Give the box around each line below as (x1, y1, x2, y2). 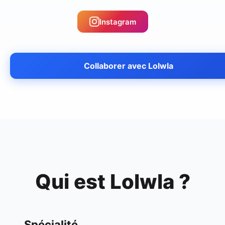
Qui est (35, 169, 110, 194)
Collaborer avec (84, 61, 148, 71)
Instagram (99, 17, 136, 27)
